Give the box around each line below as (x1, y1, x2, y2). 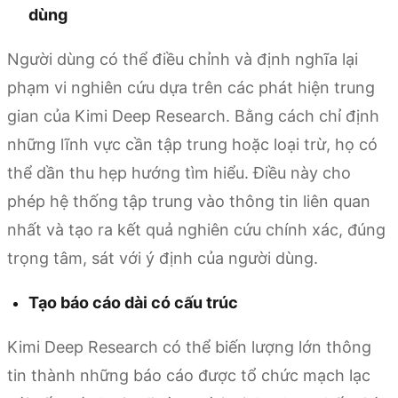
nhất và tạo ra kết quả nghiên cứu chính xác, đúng (7, 220, 386, 240)
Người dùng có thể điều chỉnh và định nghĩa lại (7, 50, 358, 69)
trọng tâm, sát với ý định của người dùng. (7, 249, 318, 268)
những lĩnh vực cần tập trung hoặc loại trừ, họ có (7, 135, 378, 155)
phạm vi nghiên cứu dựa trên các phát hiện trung (7, 78, 375, 98)
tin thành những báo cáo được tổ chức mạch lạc (7, 366, 370, 386)
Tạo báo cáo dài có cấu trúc (28, 293, 238, 313)
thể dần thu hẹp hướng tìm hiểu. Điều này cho (7, 163, 351, 183)
